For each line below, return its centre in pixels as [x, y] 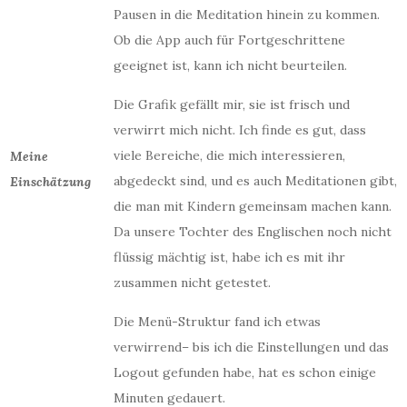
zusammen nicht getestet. [192, 283]
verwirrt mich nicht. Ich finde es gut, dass [240, 130]
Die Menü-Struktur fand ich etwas [217, 322]
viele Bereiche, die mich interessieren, [229, 155]
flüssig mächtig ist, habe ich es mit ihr [229, 257]
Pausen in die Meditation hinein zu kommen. [247, 15]
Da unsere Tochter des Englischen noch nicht [253, 232]
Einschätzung [50, 182]
